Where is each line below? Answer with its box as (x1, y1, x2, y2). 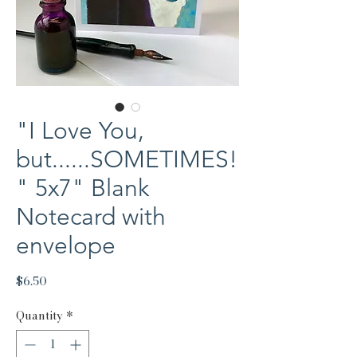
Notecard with (16, 202, 166, 232)
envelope (16, 231, 116, 261)
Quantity (16, 307, 63, 325)
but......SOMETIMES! (16, 145, 237, 175)
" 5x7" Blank (16, 174, 149, 203)
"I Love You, (16, 116, 144, 146)
